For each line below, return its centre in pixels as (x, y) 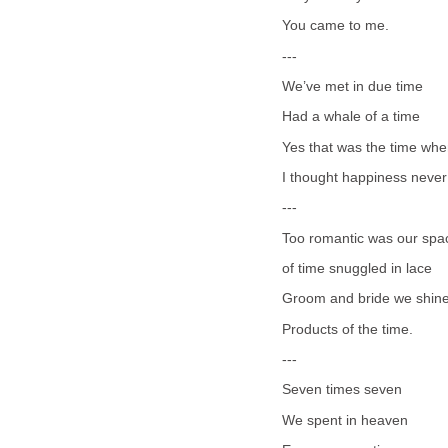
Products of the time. (347, 329)
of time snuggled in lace (357, 268)
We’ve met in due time (352, 86)
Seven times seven (342, 390)
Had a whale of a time (351, 117)
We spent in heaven (345, 420)
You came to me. (335, 26)
